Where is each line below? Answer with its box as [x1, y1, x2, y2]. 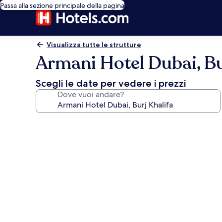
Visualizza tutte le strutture [47, 40, 141, 49]
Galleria [35, 116, 79, 131]
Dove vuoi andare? [57, 89, 124, 100]
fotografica [35, 131, 99, 145]
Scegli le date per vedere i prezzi [36, 77, 186, 89]
